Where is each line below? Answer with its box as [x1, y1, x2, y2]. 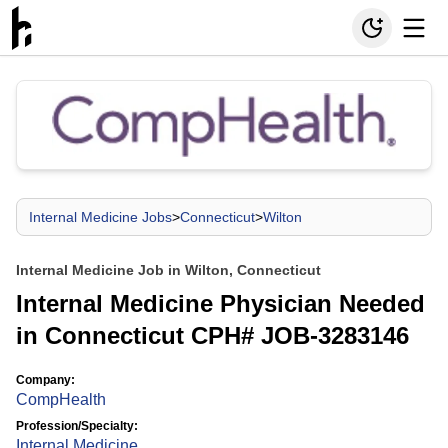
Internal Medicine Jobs [29, 209, 172, 225]
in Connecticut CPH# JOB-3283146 [16, 322, 409, 349]
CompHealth [16, 391, 106, 408]
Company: [16, 373, 75, 387]
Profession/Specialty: [16, 419, 138, 433]
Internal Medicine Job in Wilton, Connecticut [16, 262, 321, 278]
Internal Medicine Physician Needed [16, 290, 425, 317]
